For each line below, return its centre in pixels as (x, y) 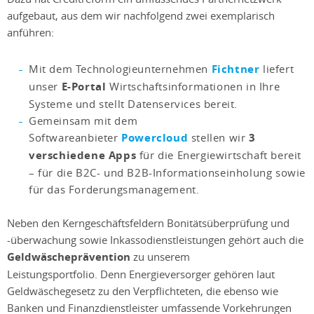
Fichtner (235, 69)
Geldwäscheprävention (69, 257)
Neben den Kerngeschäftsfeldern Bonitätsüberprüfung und (148, 223)
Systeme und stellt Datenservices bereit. (134, 104)
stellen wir (219, 138)
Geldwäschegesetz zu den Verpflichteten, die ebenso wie (143, 291)
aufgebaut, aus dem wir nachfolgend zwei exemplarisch (141, 16)
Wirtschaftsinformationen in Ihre (193, 87)
